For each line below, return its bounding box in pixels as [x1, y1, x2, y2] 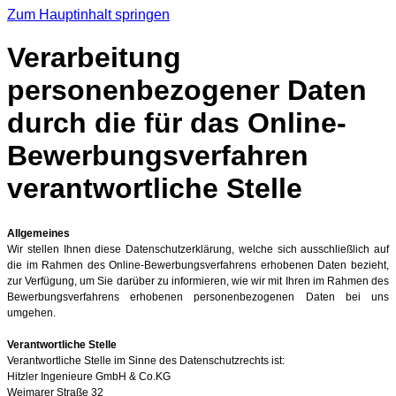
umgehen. [7, 306, 56, 319]
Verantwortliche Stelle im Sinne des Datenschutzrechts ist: [7, 354, 285, 367]
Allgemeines [7, 226, 70, 240]
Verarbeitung [7, 42, 181, 74]
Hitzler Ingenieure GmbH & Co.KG [7, 369, 171, 383]
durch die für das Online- [7, 107, 346, 140]
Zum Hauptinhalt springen [7, 7, 170, 22]
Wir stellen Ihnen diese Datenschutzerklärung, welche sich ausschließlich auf [7, 242, 389, 255]
